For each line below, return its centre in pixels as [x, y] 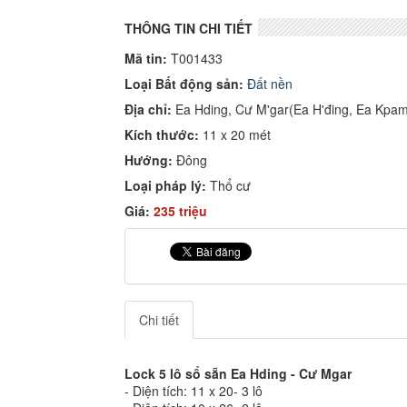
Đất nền [268, 84]
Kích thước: [162, 134]
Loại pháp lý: [165, 185]
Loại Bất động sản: [184, 84]
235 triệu [180, 211]
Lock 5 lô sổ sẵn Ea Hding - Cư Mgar [238, 373]
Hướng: [149, 160]
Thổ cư [228, 185]
